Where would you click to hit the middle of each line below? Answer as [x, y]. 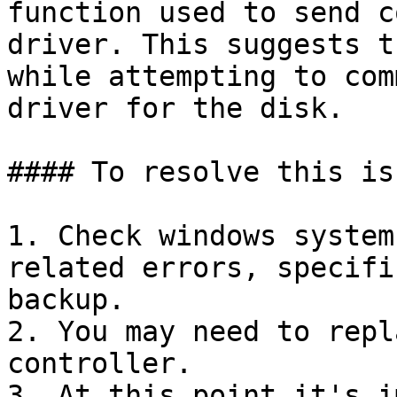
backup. [66, 300]
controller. [100, 363]
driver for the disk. [175, 108]
